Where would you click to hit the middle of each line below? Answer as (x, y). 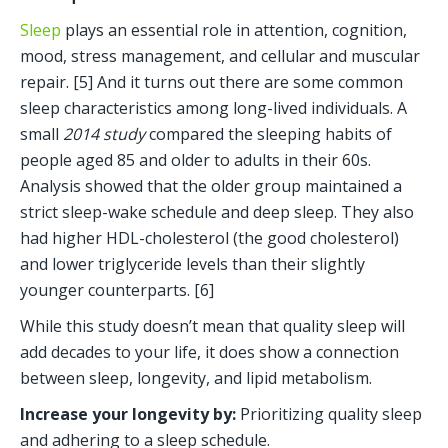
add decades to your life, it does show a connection (209, 352)
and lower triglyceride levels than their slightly (192, 264)
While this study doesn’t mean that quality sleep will (212, 326)
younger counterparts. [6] (119, 290)
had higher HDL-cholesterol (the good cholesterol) (209, 238)
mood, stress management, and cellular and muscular (220, 56)
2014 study (104, 134)
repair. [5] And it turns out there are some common (211, 82)
